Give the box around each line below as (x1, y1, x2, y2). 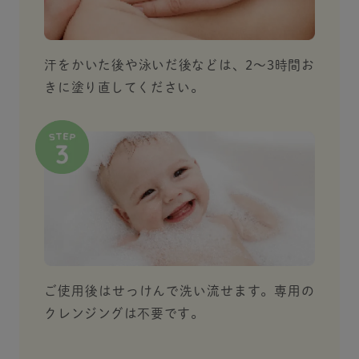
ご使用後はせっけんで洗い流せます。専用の (44, 284, 315, 298)
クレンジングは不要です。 (44, 307, 204, 321)
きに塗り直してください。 (44, 81, 204, 95)
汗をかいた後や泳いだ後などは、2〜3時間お (44, 58, 315, 72)
